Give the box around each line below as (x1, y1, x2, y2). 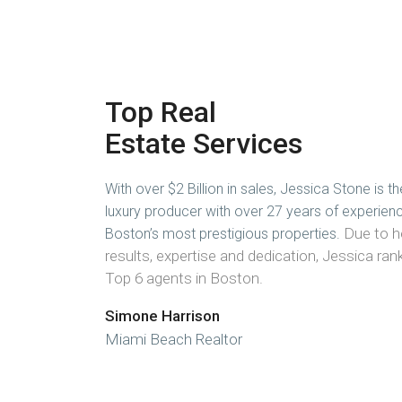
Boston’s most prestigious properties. (105, 225, 344, 242)
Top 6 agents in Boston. (105, 269, 263, 287)
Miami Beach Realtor (105, 330, 242, 348)
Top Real (105, 95, 216, 129)
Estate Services (105, 127, 302, 161)
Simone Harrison (105, 307, 220, 325)
